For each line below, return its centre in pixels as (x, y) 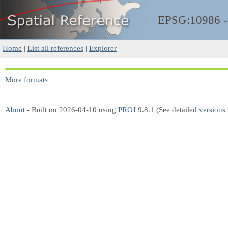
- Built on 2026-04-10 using (72, 110)
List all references (55, 48)
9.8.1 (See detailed (167, 110)
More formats (26, 80)
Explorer (103, 48)
